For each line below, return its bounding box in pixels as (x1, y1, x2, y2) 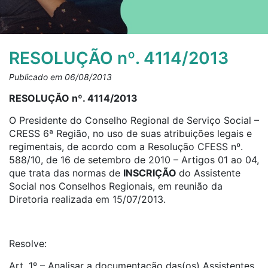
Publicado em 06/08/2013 (9, 72, 112, 82)
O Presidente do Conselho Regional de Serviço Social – (9, 114, 259, 126)
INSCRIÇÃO (123, 167, 179, 179)
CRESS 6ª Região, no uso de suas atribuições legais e (9, 127, 252, 139)
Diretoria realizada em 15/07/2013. (9, 193, 166, 205)
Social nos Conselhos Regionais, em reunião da (9, 180, 223, 192)
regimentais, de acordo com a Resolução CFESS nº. (9, 141, 243, 153)
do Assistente (179, 167, 240, 179)
